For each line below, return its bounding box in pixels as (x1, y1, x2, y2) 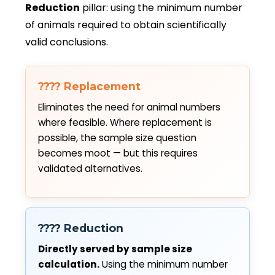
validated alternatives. (38, 161, 142, 175)
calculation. (38, 258, 99, 271)
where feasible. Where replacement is (38, 115, 212, 129)
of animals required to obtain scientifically (25, 17, 227, 32)
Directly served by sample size (38, 242, 192, 256)
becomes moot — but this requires (38, 146, 198, 160)
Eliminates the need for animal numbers (38, 100, 220, 114)
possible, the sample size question (38, 131, 196, 144)
